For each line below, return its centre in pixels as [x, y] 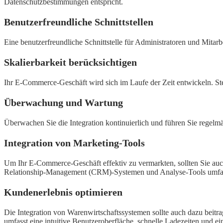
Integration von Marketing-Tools [74, 143]
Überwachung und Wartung [63, 103]
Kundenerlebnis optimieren [63, 192]
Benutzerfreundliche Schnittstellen [79, 22]
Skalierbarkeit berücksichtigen [70, 62]
